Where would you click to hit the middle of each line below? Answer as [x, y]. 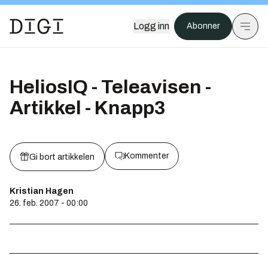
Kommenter [147, 156]
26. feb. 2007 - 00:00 [49, 203]
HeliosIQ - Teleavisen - [110, 87]
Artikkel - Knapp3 [88, 108]
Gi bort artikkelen [62, 157]
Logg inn [151, 26]
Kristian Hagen [42, 191]
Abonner [203, 26]
